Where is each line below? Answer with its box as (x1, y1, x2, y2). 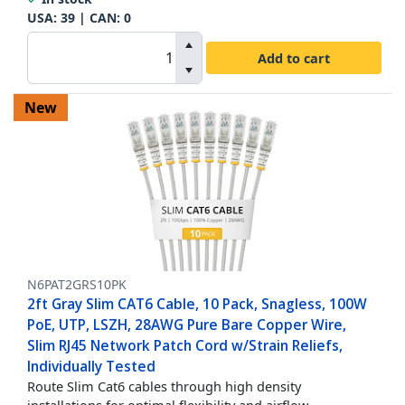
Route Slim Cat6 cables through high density (27, 377, 301, 396)
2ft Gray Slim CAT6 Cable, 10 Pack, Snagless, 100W (27, 294, 367, 315)
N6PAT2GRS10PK (27, 276, 127, 294)
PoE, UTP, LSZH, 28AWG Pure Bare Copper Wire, (27, 315, 346, 335)
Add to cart (258, 48, 330, 67)
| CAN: (75, 9, 124, 27)
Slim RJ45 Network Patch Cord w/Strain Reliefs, (27, 335, 343, 356)
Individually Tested (27, 356, 155, 377)
